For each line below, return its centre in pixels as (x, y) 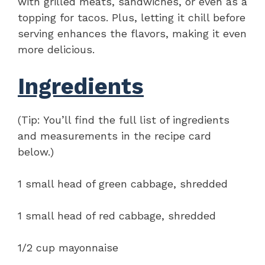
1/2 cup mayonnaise (68, 247)
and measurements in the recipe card (114, 135)
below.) (36, 151)
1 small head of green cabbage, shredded (123, 183)
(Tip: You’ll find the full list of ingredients (124, 119)
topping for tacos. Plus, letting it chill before (132, 17)
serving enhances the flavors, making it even (132, 33)
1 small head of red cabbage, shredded (117, 215)
